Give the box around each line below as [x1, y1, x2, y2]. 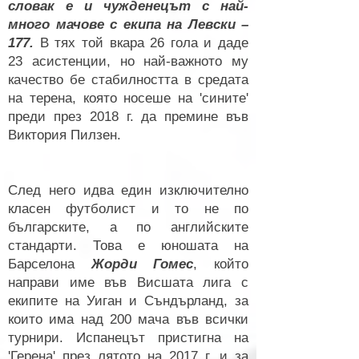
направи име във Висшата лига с [8, 275, 248, 290]
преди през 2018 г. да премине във [8, 109, 248, 124]
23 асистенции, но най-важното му [8, 54, 248, 69]
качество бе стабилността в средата [8, 72, 248, 87]
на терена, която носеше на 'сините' [8, 91, 248, 106]
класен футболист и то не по [8, 201, 248, 216]
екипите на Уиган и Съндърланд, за [8, 293, 248, 309]
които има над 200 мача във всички [8, 312, 248, 327]
